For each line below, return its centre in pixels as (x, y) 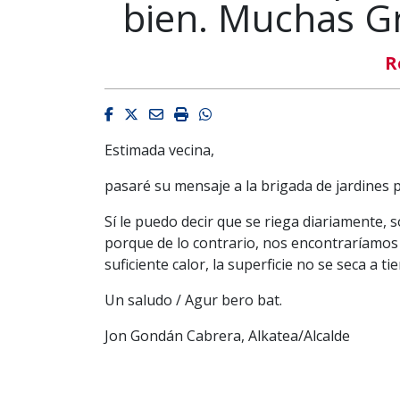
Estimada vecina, (159, 150)
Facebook (145, 113)
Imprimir (217, 113)
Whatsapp (245, 113)
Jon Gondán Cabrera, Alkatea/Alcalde (227, 335)
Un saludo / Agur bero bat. (193, 300)
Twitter (162, 113)
